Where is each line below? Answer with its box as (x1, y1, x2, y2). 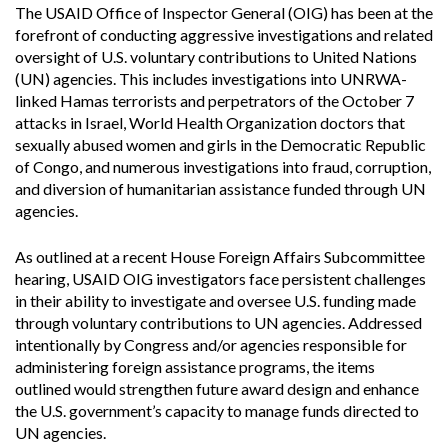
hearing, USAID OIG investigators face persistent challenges (15, 268, 426, 288)
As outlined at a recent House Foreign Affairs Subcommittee (15, 246, 425, 266)
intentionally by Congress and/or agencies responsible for (15, 334, 407, 354)
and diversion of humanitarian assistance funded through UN (15, 178, 426, 198)
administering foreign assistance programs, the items (15, 356, 375, 376)
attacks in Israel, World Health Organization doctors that (15, 112, 405, 132)
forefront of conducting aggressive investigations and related (15, 24, 433, 44)
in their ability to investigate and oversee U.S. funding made (15, 290, 416, 310)
